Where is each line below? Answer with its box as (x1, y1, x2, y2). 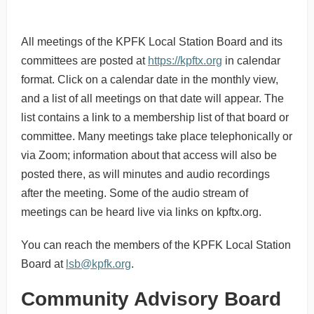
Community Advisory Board (21, 288, 281, 310)
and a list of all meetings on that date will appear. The (21, 93, 284, 104)
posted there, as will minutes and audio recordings (21, 168, 270, 180)
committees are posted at (21, 55, 148, 67)
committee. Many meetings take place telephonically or (21, 130, 292, 142)
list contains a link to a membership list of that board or (21, 111, 289, 123)
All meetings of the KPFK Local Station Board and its (21, 36, 282, 48)
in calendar (222, 55, 280, 67)
